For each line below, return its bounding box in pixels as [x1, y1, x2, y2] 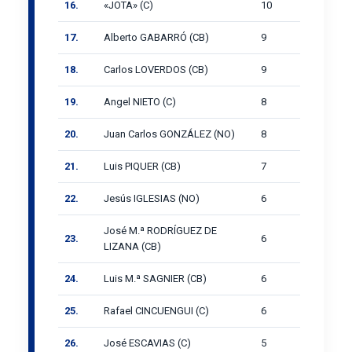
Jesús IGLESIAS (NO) [104, 192, 200, 204]
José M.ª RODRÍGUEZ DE [104, 224, 217, 236]
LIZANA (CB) [104, 240, 161, 252]
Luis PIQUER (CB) [104, 159, 181, 172]
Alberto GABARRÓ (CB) [104, 31, 209, 43]
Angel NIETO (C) [104, 95, 176, 108]
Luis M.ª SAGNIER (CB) [104, 272, 207, 284]
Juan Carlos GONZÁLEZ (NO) [104, 127, 235, 140]
